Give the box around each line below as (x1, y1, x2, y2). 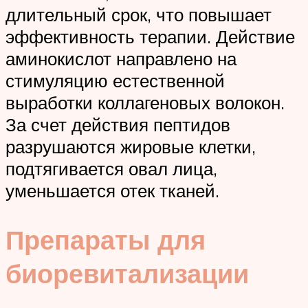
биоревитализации (5, 256, 249, 291)
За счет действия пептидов (5, 113, 230, 135)
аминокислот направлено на (5, 47, 236, 69)
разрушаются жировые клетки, (5, 135, 256, 157)
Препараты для (5, 223, 206, 257)
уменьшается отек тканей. (5, 179, 219, 201)
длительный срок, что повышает (5, 3, 272, 25)
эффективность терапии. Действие (5, 25, 295, 47)
